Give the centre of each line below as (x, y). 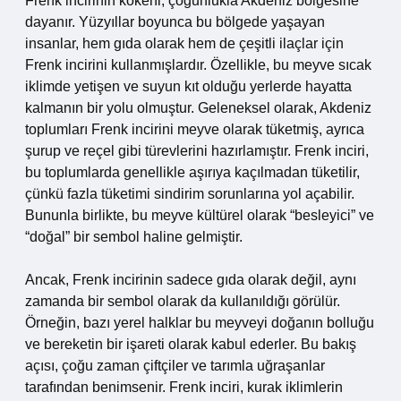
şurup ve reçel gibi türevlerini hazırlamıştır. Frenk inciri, (197, 151)
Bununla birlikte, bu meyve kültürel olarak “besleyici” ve (200, 215)
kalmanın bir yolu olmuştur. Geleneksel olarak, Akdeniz (198, 108)
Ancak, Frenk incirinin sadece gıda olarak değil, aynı (191, 280)
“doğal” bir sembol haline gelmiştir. (134, 237)
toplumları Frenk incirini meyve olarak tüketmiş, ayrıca (195, 129)
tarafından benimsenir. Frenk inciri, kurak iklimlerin (184, 387)
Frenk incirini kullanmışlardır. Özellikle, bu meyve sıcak (198, 65)
